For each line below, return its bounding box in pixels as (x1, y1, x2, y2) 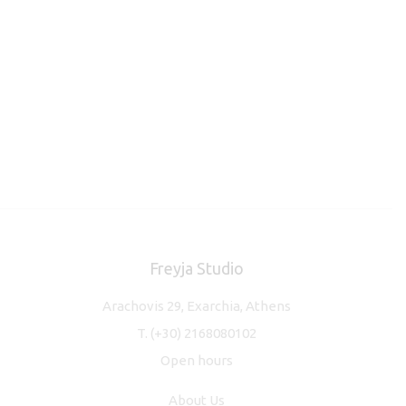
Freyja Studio (149, 258, 244, 277)
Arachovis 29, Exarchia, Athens (101, 297, 291, 314)
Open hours (159, 352, 233, 368)
